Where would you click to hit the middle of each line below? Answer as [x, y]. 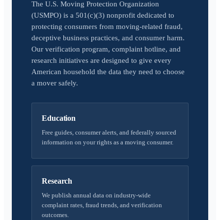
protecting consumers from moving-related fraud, [107, 27]
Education [59, 118]
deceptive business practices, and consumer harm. [108, 38]
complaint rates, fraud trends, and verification [102, 205]
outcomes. [55, 215]
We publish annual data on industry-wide [96, 195]
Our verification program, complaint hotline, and [106, 49]
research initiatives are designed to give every [101, 60]
